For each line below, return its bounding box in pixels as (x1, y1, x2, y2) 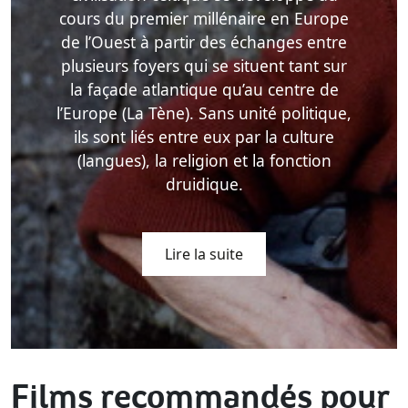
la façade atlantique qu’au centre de (69, 78, 339, 101)
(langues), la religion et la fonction (76, 149, 331, 172)
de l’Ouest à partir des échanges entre (61, 31, 347, 54)
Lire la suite (165, 244, 243, 265)
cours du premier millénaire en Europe (59, 7, 349, 30)
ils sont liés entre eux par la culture (74, 126, 334, 148)
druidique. (165, 173, 243, 196)
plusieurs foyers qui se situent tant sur (61, 55, 347, 77)
